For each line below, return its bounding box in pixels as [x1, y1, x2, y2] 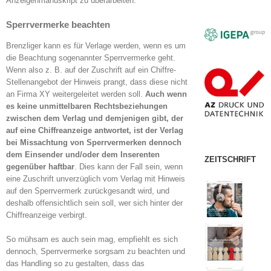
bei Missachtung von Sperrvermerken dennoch [6, 138, 181, 148]
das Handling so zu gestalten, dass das [6, 259, 145, 269]
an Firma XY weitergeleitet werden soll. [6, 90, 143, 99]
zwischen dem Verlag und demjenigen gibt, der [6, 114, 183, 123]
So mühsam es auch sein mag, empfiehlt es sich [6, 235, 178, 244]
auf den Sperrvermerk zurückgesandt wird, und [6, 186, 169, 196]
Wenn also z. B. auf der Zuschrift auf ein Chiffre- [6, 65, 176, 75]
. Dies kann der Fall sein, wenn [74, 162, 183, 172]
